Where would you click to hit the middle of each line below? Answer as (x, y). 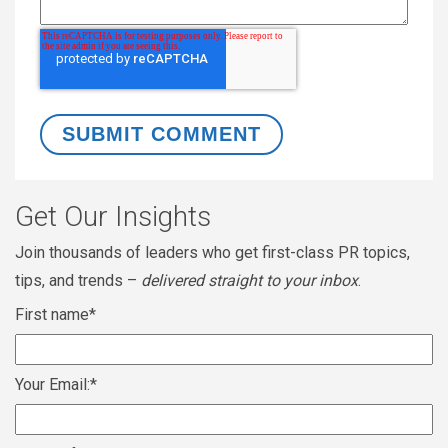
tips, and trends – (78, 281)
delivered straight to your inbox (249, 281)
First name (52, 315)
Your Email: (52, 385)
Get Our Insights (113, 217)
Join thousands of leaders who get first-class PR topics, (212, 253)
